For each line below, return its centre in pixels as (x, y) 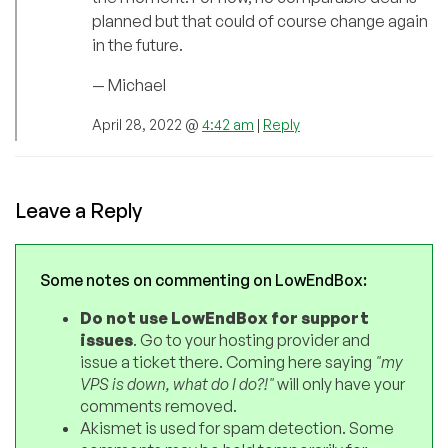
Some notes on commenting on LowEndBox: (203, 280)
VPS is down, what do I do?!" (177, 384)
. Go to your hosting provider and (251, 340)
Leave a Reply (78, 211)
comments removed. (158, 406)
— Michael (129, 85)
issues (106, 340)
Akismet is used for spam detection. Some (237, 428)
